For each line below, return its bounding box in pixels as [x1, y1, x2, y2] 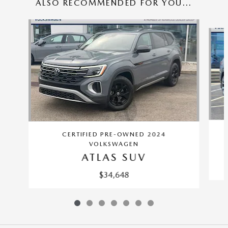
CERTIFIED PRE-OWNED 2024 [62, 130, 166, 138]
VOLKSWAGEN [89, 140, 139, 148]
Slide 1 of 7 [4, 19, 39, 28]
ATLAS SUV [81, 151, 147, 163]
